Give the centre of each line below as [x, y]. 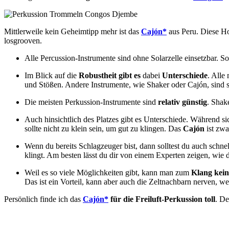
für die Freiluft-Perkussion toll [162, 199]
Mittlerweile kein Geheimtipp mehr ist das [73, 31]
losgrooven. [23, 40]
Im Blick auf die [52, 75]
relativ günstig [182, 102]
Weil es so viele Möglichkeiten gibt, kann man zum [108, 172]
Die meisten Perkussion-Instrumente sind [91, 102]
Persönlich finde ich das [43, 199]
